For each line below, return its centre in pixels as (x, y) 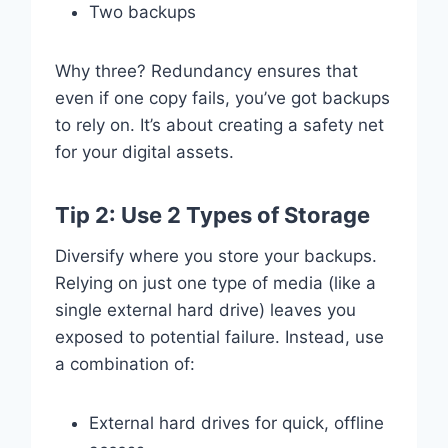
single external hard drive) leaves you (205, 309)
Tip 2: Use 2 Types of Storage (212, 214)
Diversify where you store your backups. (215, 255)
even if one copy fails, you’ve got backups (222, 97)
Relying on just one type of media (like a (215, 282)
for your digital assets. (144, 151)
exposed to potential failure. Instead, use (219, 336)
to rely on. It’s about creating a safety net (219, 124)
